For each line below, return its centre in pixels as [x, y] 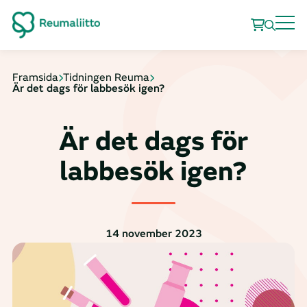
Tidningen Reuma [106, 77]
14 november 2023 [153, 234]
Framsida [35, 77]
